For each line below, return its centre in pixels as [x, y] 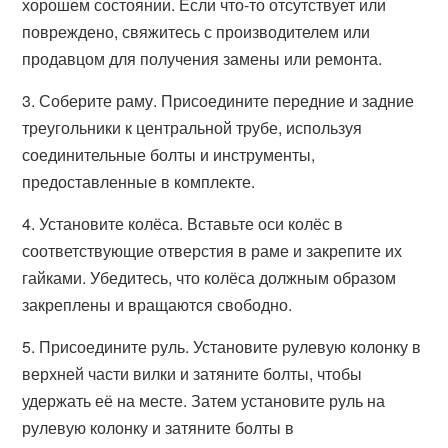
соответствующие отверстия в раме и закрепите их [212, 250]
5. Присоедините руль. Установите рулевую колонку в [222, 346]
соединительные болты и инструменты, [169, 154]
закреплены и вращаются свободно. [157, 304]
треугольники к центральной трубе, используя [192, 127]
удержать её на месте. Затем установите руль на [204, 400]
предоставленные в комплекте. [139, 181]
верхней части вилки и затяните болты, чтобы [192, 373]
